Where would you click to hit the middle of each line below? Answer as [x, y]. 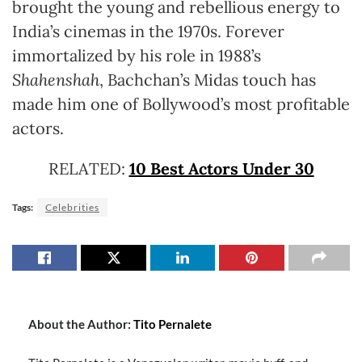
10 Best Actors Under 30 [221, 169]
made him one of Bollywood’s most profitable [181, 104]
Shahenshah [56, 80]
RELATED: [88, 169]
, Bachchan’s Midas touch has [208, 80]
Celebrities [72, 208]
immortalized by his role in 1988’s [137, 56]
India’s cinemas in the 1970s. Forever [148, 32]
